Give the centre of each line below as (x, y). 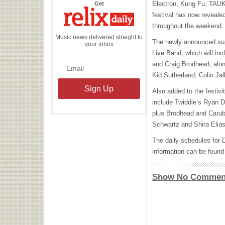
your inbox (99, 44)
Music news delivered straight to (99, 37)
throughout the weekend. (188, 26)
